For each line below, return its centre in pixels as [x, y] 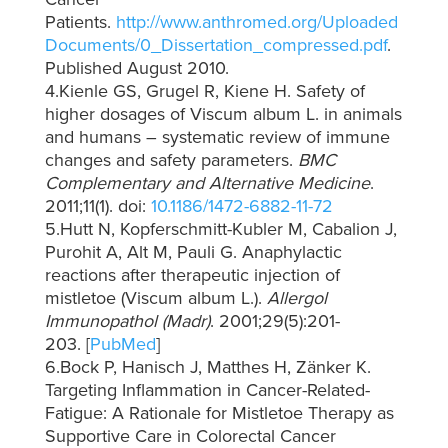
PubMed [122, 344]
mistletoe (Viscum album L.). [155, 298]
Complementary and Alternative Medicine [207, 183]
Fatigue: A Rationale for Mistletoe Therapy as [219, 413]
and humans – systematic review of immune [217, 137]
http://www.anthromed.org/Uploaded [256, 22]
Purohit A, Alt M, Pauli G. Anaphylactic [193, 252]
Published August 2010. [136, 68]
